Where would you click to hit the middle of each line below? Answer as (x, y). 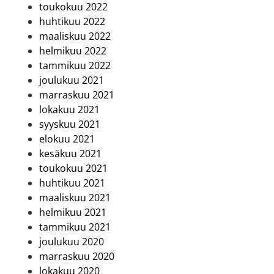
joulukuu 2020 (72, 242)
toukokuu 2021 (73, 168)
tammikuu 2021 (75, 227)
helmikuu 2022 (73, 51)
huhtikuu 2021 (72, 183)
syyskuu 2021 (70, 124)
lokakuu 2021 (69, 110)
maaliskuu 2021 (75, 198)
